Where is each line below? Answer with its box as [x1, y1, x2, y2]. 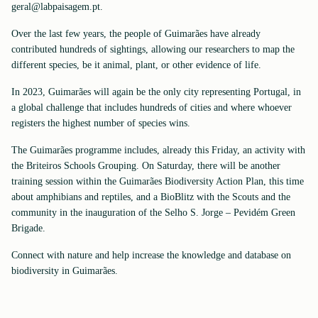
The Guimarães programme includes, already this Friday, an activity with [11, 145, 305, 155]
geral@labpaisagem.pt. [11, 1, 103, 12]
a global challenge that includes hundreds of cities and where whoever [11, 102, 292, 113]
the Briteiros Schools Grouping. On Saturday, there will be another [11, 160, 280, 171]
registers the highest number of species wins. [11, 118, 190, 128]
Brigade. [11, 223, 45, 234]
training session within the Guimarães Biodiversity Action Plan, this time [11, 176, 304, 187]
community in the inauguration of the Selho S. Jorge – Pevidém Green [11, 207, 295, 218]
